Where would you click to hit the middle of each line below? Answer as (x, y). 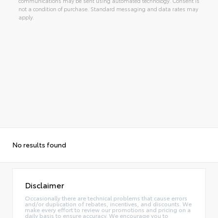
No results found (39, 145)
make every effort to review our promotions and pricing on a (108, 209)
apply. (26, 17)
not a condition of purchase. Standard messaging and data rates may (108, 9)
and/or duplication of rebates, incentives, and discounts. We (108, 203)
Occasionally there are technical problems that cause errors (106, 198)
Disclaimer (45, 185)
